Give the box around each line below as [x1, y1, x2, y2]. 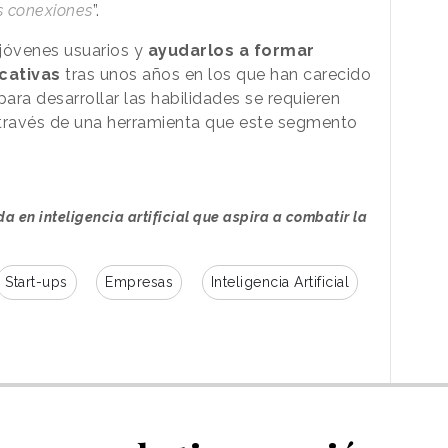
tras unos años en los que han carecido [60, 65, 371, 85]
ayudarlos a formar [147, 41, 315, 61]
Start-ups [5, 274, 68, 291]
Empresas [105, 274, 173, 291]
